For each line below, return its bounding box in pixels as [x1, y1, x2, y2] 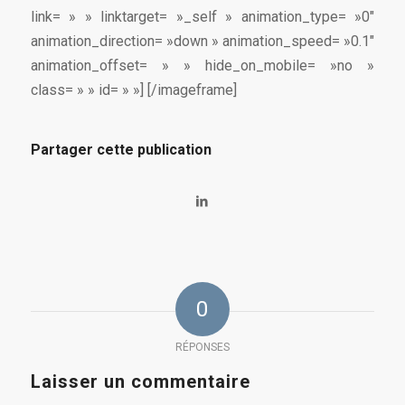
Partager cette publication [30, 140, 212, 158]
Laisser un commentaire [30, 370, 250, 392]
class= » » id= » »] [30, 81, 147, 99]
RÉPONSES [174, 340, 230, 353]
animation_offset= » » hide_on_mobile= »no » [30, 57, 375, 75]
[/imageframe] [146, 81, 237, 99]
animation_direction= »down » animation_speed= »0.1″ [30, 33, 375, 51]
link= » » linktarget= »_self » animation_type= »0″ [30, 8, 375, 26]
